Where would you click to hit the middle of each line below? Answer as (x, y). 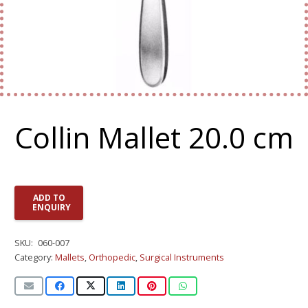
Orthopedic (112, 257)
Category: (35, 257)
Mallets (70, 257)
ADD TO (49, 197)
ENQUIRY (52, 207)
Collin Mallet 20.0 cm (154, 137)
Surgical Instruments (182, 257)
